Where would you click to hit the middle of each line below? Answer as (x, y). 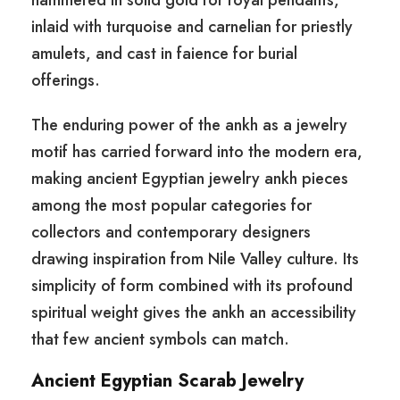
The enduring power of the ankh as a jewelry (189, 125)
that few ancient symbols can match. (160, 340)
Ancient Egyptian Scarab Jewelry (167, 381)
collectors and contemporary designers (171, 233)
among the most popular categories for (171, 206)
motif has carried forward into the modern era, (197, 152)
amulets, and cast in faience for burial (164, 54)
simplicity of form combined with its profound (192, 286)
